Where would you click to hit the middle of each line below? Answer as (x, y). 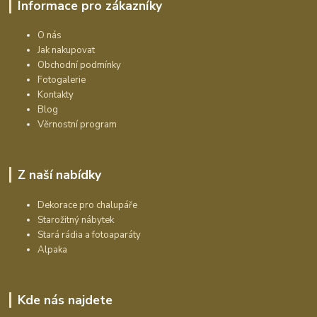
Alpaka (53, 250)
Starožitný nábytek (76, 220)
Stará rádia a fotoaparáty (90, 235)
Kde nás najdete (65, 300)
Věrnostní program (77, 125)
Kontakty (56, 95)
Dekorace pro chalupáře (88, 206)
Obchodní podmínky (80, 65)
